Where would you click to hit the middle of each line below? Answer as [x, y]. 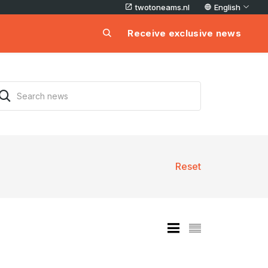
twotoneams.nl [162, 7]
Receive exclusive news [184, 33]
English [227, 7]
